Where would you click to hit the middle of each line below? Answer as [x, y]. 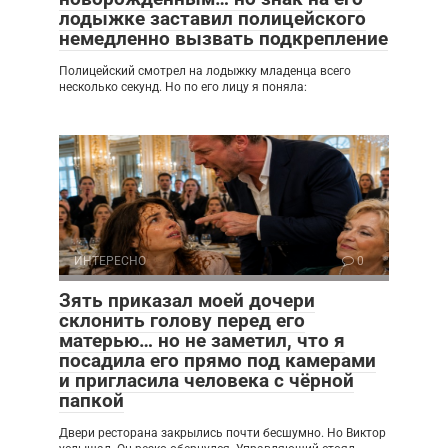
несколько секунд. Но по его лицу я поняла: [183, 86]
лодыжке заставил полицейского [212, 18]
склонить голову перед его [182, 320]
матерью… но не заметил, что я [202, 340]
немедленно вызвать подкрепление [223, 38]
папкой [91, 400]
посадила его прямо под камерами [217, 360]
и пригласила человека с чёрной [206, 380]
